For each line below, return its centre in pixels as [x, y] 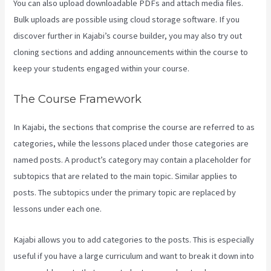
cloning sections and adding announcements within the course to [131, 52]
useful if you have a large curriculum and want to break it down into [134, 256]
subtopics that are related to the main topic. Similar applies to [126, 176]
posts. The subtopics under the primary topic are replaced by [125, 193]
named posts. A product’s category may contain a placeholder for [132, 160]
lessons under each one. [58, 209]
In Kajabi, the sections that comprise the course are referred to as [134, 127]
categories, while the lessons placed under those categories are [131, 144]
